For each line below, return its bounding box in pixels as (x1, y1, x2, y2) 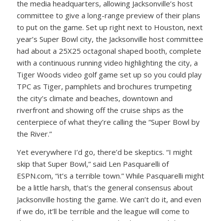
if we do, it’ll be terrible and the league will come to (16, 206, 189, 216)
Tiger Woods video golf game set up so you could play (16, 70, 202, 79)
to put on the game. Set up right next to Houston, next (16, 22, 203, 32)
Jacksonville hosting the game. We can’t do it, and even (16, 194, 201, 204)
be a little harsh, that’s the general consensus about (16, 182, 193, 192)
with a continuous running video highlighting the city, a (16, 58, 198, 68)
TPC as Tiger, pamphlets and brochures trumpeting (16, 81, 192, 91)
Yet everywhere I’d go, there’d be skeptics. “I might (16, 147, 192, 157)
